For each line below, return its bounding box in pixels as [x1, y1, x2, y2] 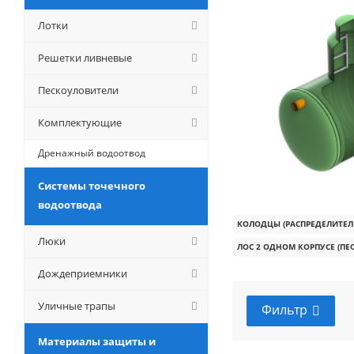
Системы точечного [38, 179, 145, 193]
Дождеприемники [38, 266, 127, 281]
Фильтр [262, 301, 307, 318]
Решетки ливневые [38, 51, 132, 65]
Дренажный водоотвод [38, 146, 145, 160]
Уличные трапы [38, 299, 115, 313]
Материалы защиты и [38, 334, 156, 348]
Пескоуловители [38, 83, 119, 97]
